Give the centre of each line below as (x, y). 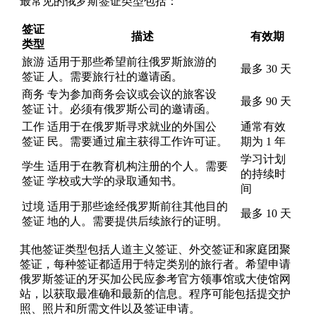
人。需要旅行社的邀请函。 (115, 76)
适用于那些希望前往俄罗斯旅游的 (132, 61)
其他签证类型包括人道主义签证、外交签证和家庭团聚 (155, 249)
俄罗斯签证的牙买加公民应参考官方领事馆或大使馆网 (155, 279)
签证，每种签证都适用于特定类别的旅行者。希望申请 (155, 264)
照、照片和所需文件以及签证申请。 (110, 308)
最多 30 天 (266, 68)
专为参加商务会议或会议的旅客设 (132, 94)
